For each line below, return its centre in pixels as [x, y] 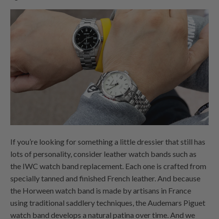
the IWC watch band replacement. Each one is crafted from [109, 166]
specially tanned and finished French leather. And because [106, 178]
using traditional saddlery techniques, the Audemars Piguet [108, 203]
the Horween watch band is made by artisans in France [101, 191]
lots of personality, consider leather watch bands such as [104, 154]
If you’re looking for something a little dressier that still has [108, 142]
